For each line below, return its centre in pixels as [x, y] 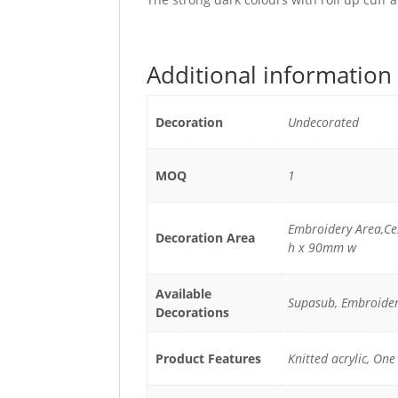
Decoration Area [205, 237]
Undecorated [323, 122]
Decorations [192, 312]
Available [183, 293]
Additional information [270, 74]
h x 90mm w [322, 247]
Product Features [208, 358]
